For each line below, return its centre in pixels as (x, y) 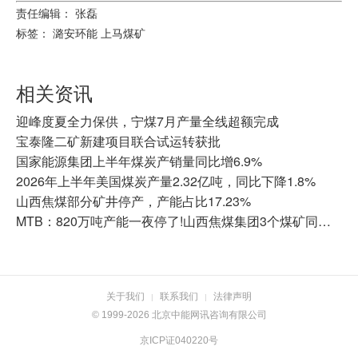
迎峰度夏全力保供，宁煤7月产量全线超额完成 (147, 121)
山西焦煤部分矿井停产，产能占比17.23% (133, 201)
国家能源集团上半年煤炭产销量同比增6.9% (139, 161)
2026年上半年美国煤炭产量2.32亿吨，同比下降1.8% (166, 181)
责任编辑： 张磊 (57, 13)
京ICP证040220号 (179, 340)
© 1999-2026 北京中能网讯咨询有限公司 (179, 315)
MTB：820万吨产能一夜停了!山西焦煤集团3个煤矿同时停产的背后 (324, 221)
